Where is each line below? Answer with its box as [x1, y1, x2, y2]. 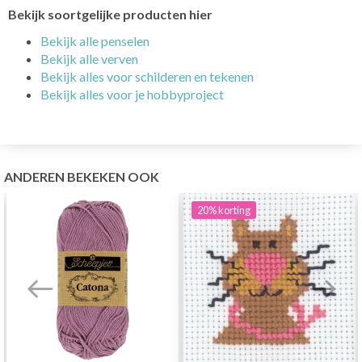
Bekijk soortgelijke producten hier [8, 6, 213, 22]
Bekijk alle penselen [40, 32, 149, 48]
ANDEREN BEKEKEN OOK [4, 168, 159, 184]
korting [218, 203, 250, 217]
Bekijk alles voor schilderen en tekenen [40, 68, 254, 84]
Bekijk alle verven [40, 50, 138, 66]
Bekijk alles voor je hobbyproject [40, 86, 224, 102]
